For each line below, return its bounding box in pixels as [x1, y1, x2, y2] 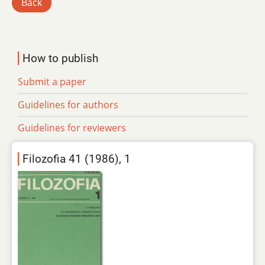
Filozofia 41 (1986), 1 [22, 151, 131, 166]
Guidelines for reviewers [18, 121, 126, 134]
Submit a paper [18, 75, 86, 88]
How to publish [22, 51, 98, 65]
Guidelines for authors [18, 98, 118, 111]
